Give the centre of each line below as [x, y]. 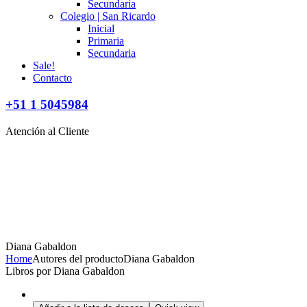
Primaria [106, 41]
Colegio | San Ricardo [108, 16]
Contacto [52, 78]
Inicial [101, 29]
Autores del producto [78, 259]
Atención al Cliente [47, 131]
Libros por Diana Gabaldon [65, 271]
